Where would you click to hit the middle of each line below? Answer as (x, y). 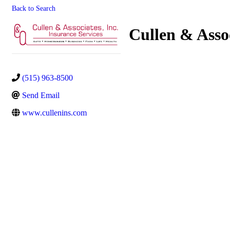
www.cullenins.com (54, 113)
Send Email (41, 95)
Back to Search (34, 8)
